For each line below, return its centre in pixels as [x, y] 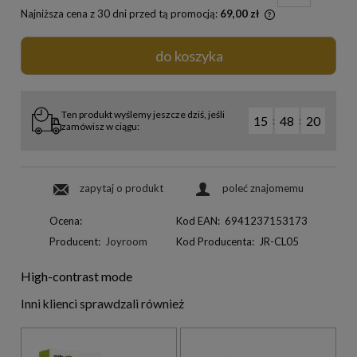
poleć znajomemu [263, 188]
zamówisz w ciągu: [100, 127]
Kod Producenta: [215, 241]
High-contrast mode [76, 277]
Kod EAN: [198, 220]
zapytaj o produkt [122, 188]
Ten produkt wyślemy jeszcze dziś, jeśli [143, 115]
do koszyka [189, 55]
